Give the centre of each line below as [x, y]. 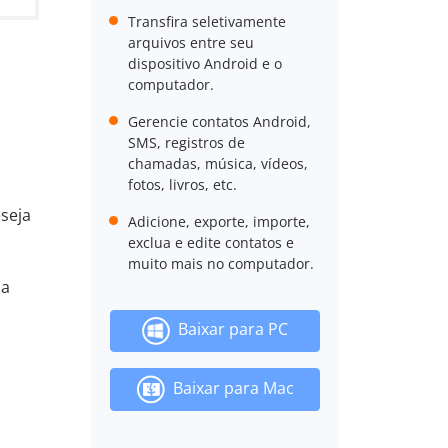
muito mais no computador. [220, 263]
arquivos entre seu [190, 42]
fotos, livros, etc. [182, 184]
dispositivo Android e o [204, 63]
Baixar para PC [228, 329]
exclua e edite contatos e [210, 242]
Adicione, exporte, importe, [218, 221]
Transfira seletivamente [206, 21]
